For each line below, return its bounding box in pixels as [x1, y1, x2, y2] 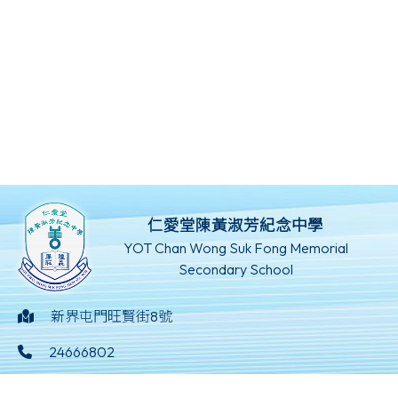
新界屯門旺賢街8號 [51, 307, 173, 326]
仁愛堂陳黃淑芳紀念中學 [147, 215, 324, 236]
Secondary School [178, 260, 293, 279]
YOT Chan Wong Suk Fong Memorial [123, 239, 348, 258]
